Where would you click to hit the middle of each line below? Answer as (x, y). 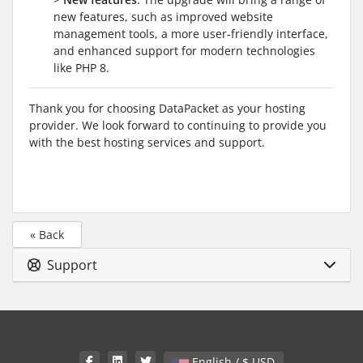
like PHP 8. (81, 67)
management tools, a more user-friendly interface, (191, 33)
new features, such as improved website (163, 16)
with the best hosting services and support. (147, 142)
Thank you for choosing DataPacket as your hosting (167, 108)
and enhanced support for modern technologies (184, 50)
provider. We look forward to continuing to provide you (178, 125)
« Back (47, 235)
